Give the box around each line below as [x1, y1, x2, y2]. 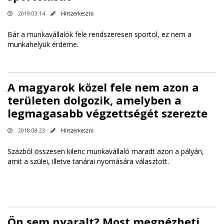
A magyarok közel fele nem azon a [7, 79, 199, 95]
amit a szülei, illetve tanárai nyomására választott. [7, 156, 169, 166]
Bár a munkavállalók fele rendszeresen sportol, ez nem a [7, 29, 191, 39]
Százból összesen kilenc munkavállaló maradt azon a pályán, [7, 146, 204, 156]
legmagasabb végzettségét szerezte [7, 105, 207, 121]
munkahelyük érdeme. [7, 39, 80, 49]
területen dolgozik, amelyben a [7, 92, 181, 108]
